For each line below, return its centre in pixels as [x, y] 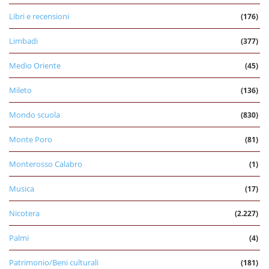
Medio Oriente [35, 66]
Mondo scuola [35, 115]
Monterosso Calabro [46, 164]
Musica [22, 189]
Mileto [20, 90]
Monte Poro [31, 140]
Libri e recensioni [39, 17]
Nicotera [24, 213]
